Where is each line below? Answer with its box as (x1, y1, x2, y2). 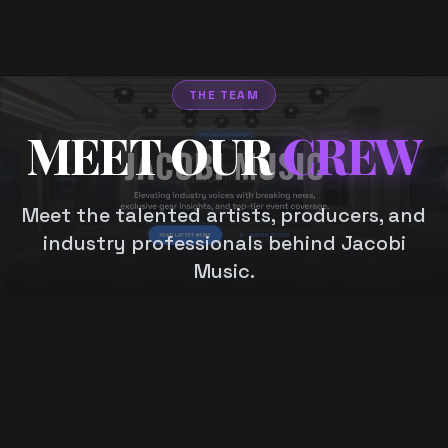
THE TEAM (189, 87, 259, 103)
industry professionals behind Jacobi (42, 230, 406, 256)
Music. (193, 258, 255, 284)
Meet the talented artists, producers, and (22, 202, 426, 228)
